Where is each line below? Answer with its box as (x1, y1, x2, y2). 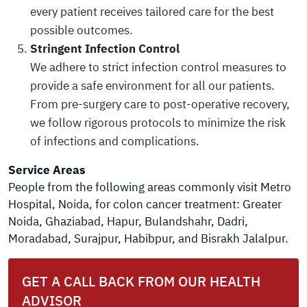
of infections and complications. (30, 134, 199, 149)
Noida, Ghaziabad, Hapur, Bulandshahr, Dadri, (8, 214, 248, 229)
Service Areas (8, 162, 86, 177)
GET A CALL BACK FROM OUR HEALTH (22, 272, 260, 291)
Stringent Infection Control (30, 41, 180, 56)
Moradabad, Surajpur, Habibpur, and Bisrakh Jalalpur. (8, 231, 288, 246)
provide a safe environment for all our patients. (30, 78, 275, 93)
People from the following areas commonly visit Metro (8, 180, 291, 195)
